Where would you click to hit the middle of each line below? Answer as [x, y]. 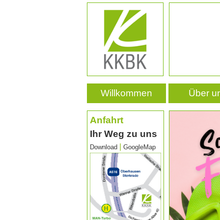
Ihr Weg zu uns [124, 134]
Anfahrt [107, 120]
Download [104, 147]
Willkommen [126, 93]
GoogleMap [139, 147]
